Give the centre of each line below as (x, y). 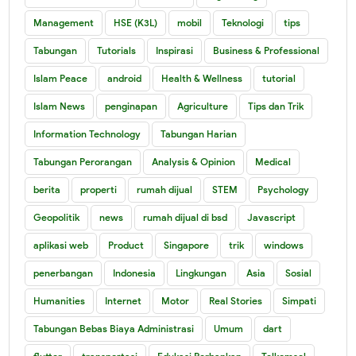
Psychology (284, 189)
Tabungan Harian (199, 133)
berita (47, 189)
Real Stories (236, 300)
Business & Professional (267, 50)
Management (64, 22)
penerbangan (64, 273)
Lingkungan (201, 273)
